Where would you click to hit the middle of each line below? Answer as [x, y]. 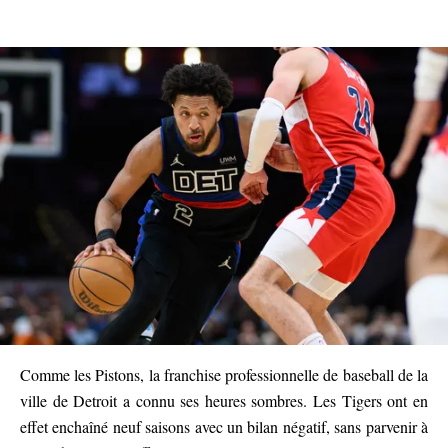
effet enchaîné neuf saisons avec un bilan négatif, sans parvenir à [224, 427]
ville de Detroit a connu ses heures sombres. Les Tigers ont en [224, 401]
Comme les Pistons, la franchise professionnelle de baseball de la [224, 375]
